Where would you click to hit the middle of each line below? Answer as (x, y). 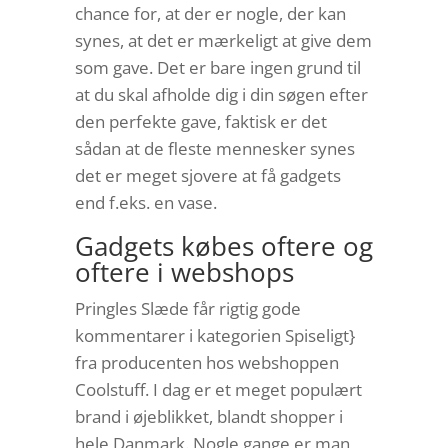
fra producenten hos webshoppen (206, 362)
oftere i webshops (184, 271)
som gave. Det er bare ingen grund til (217, 67)
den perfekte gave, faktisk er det (200, 121)
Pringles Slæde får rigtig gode (187, 308)
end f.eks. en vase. (145, 202)
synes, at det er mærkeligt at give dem (223, 40)
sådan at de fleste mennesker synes (214, 148)
